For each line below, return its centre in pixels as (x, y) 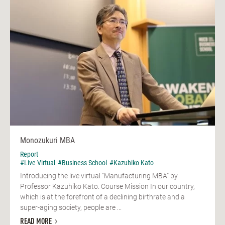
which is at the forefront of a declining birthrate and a (102, 197)
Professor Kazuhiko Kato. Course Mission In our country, (107, 187)
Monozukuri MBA (47, 141)
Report (29, 154)
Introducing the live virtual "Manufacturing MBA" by (99, 176)
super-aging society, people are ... (71, 208)
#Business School (82, 163)
